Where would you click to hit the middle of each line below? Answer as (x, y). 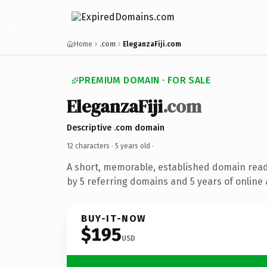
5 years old (133, 146)
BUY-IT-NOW (114, 218)
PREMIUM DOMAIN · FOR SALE (145, 80)
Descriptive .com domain (116, 128)
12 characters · (91, 146)
